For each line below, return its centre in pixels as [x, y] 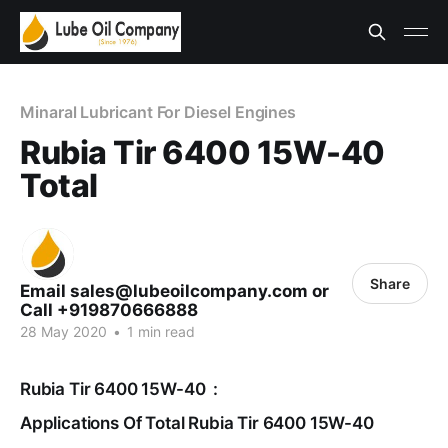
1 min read [159, 331]
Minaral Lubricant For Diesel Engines [158, 112]
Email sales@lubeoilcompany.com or [174, 291]
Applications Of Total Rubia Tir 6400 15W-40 [197, 423]
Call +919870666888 [109, 310]
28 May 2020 [63, 331]
